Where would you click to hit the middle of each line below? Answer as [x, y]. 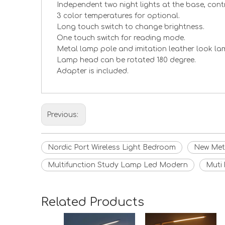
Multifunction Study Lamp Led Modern [118, 165]
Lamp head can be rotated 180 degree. [126, 60]
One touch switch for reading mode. [121, 38]
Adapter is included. [93, 71]
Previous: [64, 115]
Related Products [93, 202]
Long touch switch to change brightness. [131, 27]
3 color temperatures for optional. [118, 16]
